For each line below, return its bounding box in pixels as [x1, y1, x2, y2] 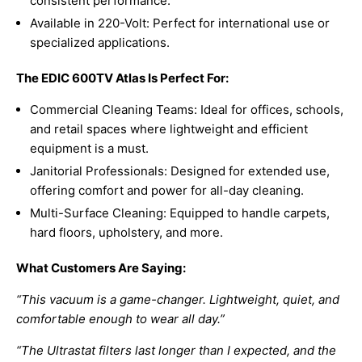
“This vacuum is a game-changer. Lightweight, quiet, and [16, 292, 339, 308]
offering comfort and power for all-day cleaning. [30, 183, 304, 199]
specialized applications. [30, 35, 170, 51]
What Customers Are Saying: [16, 260, 186, 276]
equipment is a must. [30, 141, 149, 157]
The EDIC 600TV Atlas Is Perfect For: [16, 70, 229, 86]
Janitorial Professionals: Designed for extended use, [30, 163, 330, 179]
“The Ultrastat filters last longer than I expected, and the [16, 343, 336, 359]
